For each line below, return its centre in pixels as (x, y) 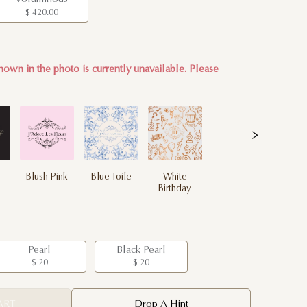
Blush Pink (47, 177)
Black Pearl (141, 250)
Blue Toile (111, 177)
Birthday (175, 189)
